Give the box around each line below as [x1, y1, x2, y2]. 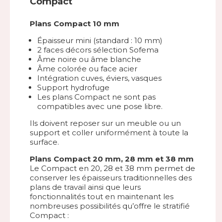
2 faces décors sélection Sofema [37, 45, 159, 55]
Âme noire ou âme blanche [37, 54, 141, 64]
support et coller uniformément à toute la [30, 127, 188, 137]
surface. [30, 137, 59, 147]
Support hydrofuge [37, 82, 110, 92]
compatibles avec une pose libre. [37, 101, 163, 111]
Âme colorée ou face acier [37, 63, 137, 73]
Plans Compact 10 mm [30, 18, 119, 28]
